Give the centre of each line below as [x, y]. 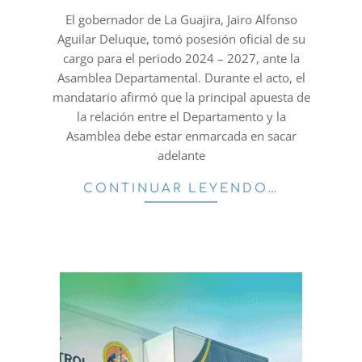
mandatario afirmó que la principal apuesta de [181, 97]
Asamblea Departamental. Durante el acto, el [181, 78]
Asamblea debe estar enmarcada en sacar [181, 136]
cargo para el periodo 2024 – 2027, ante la [181, 59]
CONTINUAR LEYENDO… [181, 189]
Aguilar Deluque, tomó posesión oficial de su [181, 39]
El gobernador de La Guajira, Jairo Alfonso [181, 20]
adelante [181, 156]
